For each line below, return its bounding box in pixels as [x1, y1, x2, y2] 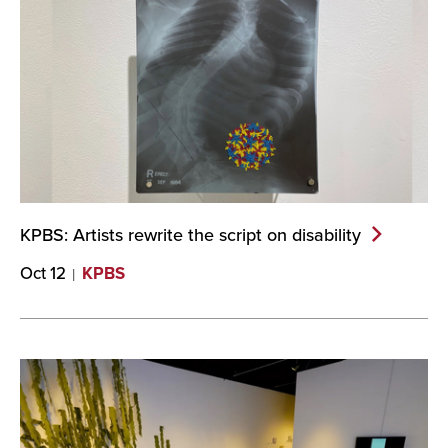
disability [292, 222, 361, 248]
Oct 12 [20, 261, 66, 286]
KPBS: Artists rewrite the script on [20, 222, 292, 248]
